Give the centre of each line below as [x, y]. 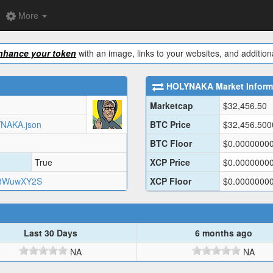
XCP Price [170, 162]
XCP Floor [171, 181]
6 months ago [223, 233]
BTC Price [170, 125]
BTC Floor [171, 144]
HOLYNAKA [190, 86]
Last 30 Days [50, 233]
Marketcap [172, 106]
